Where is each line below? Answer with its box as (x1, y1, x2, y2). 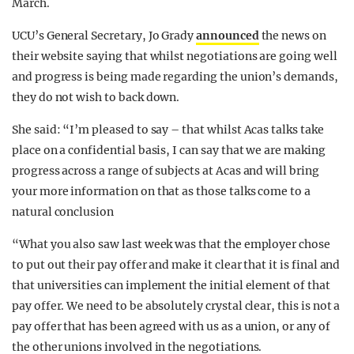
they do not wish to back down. (12, 90, 180, 104)
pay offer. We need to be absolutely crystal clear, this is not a (12, 299, 341, 313)
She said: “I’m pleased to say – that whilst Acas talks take (12, 122, 324, 137)
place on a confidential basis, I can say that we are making (12, 143, 326, 157)
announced (196, 28, 259, 43)
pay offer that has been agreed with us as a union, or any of (12, 319, 330, 333)
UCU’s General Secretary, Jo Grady (12, 28, 197, 43)
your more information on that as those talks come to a (12, 184, 311, 198)
